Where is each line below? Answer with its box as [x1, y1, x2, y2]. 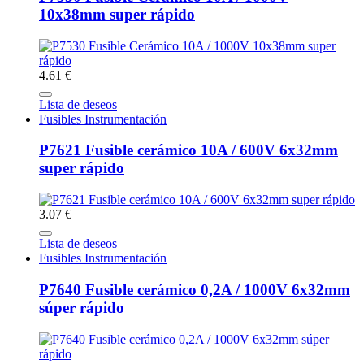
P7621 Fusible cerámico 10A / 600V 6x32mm [39, 141, 338, 159]
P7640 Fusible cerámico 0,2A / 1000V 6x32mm [39, 280, 350, 298]
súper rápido [39, 298, 124, 316]
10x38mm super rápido [39, 6, 195, 24]
